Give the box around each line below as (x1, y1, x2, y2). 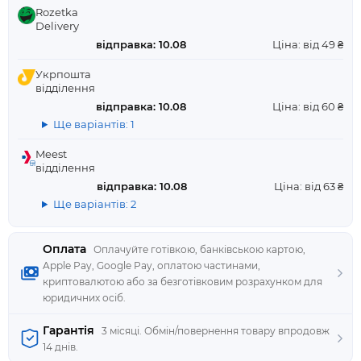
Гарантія (43, 323, 94, 338)
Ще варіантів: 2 (52, 197, 136, 210)
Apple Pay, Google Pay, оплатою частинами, (43, 259, 260, 272)
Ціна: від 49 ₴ (272, 38, 343, 51)
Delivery (35, 19, 79, 32)
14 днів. (43, 341, 78, 353)
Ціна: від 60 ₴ (272, 100, 343, 113)
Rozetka (35, 6, 78, 19)
